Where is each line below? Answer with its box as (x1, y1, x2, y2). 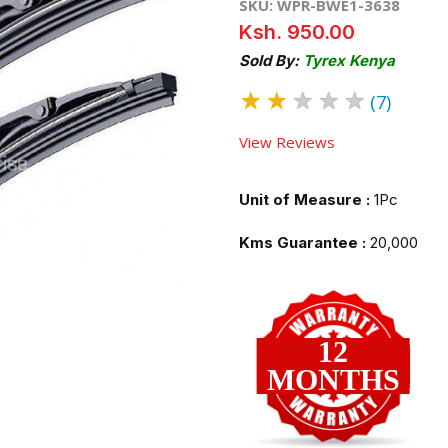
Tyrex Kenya (303, 50, 395, 70)
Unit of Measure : (239, 189, 370, 209)
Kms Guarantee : (239, 232, 366, 252)
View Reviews (239, 131, 335, 152)
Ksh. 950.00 (239, 19, 355, 44)
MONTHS (266, 363, 400, 396)
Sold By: (239, 50, 303, 70)
